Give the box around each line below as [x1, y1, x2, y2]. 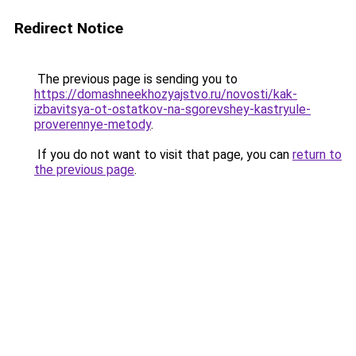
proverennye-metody [34, 117, 151, 132]
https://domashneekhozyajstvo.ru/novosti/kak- [34, 87, 297, 102]
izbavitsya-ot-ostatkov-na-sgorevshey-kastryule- [34, 102, 311, 117]
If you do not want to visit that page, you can [34, 147, 292, 162]
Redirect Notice [14, 19, 123, 37]
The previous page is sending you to [34, 72, 238, 87]
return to [292, 147, 342, 162]
